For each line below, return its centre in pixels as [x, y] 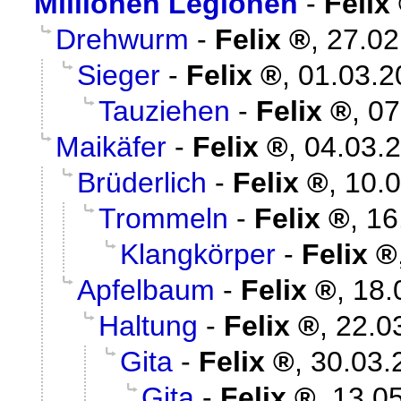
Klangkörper [198, 254]
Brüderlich [142, 182]
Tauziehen [164, 111]
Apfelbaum [146, 290]
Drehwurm [122, 39]
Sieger [119, 75]
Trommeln [163, 218]
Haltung [148, 325]
